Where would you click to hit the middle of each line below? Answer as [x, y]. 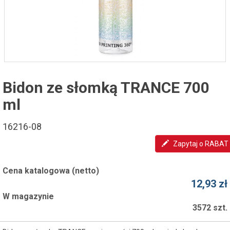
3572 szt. [210, 207]
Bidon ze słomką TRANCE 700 [106, 87]
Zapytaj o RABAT [201, 143]
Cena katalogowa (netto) [51, 170]
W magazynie [28, 196]
